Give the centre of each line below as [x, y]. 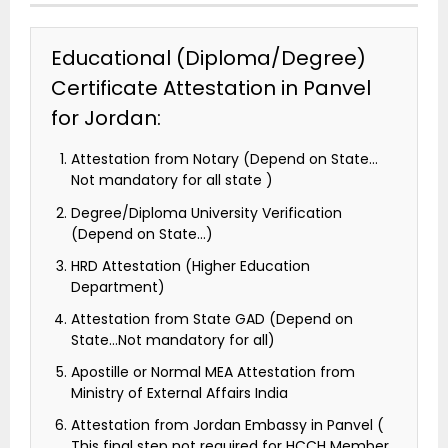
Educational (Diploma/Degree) [208, 58]
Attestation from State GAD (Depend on [212, 318]
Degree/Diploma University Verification [206, 212]
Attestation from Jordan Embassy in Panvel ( [227, 425]
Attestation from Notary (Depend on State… [224, 159]
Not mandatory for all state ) [172, 180]
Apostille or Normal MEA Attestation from [213, 372]
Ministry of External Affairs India [179, 393]
